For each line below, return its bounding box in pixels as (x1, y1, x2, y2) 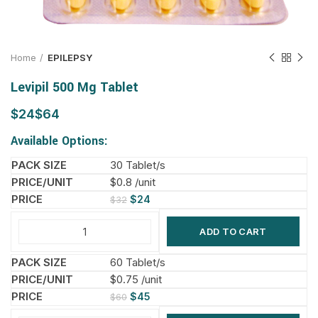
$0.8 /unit (110, 175, 155, 189)
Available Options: (11, 133, 108, 149)
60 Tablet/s (110, 256, 165, 269)
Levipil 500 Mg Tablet (11, 78, 138, 97)
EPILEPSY (48, 52, 92, 63)
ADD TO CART (199, 226, 267, 237)
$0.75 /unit (110, 273, 162, 286)
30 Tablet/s (110, 158, 165, 172)
